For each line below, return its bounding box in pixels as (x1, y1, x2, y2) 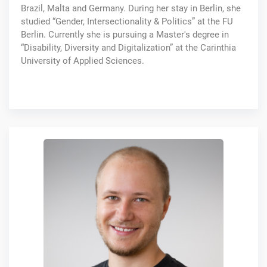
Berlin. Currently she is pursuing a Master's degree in (21, 29, 229, 40)
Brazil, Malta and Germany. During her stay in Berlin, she (21, 2, 241, 14)
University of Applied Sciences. (21, 55, 144, 66)
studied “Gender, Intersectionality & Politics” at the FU (21, 15, 233, 27)
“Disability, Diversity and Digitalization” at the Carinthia (21, 42, 236, 53)
